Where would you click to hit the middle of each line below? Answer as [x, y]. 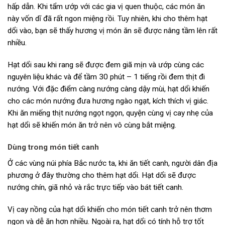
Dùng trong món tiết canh [53, 147]
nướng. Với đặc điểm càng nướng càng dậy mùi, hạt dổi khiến [108, 89]
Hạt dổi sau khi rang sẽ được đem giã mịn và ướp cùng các [106, 65]
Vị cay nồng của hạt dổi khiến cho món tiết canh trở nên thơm [110, 209]
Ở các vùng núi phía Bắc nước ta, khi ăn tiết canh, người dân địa [113, 163]
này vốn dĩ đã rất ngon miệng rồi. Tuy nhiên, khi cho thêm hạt [107, 18]
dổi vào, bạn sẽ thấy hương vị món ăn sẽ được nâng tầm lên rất [113, 30]
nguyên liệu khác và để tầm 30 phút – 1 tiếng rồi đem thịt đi [106, 77]
